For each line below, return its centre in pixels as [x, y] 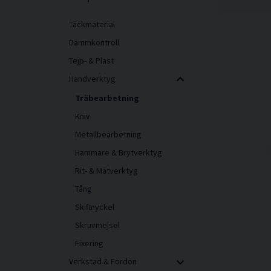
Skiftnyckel [95, 207]
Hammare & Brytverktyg [119, 153]
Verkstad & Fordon [103, 262]
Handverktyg [92, 78]
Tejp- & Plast [91, 60]
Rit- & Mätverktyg [106, 171]
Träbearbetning [107, 98]
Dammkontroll [94, 42]
